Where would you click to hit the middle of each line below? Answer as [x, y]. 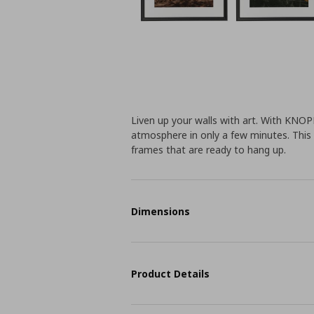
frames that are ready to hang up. [209, 150]
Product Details [171, 273]
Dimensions [161, 211]
